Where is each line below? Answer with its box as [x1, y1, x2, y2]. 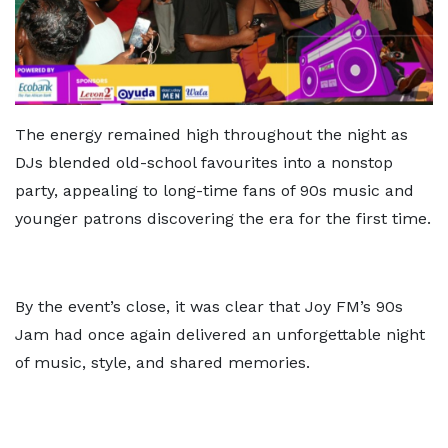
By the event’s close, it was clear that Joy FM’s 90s [15, 297, 403, 316]
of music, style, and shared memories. [15, 353, 310, 372]
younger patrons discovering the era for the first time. [15, 209, 431, 228]
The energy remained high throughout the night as [15, 125, 408, 144]
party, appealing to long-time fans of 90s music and [15, 181, 414, 200]
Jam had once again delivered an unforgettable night [15, 325, 425, 344]
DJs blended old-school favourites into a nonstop [15, 153, 393, 172]
